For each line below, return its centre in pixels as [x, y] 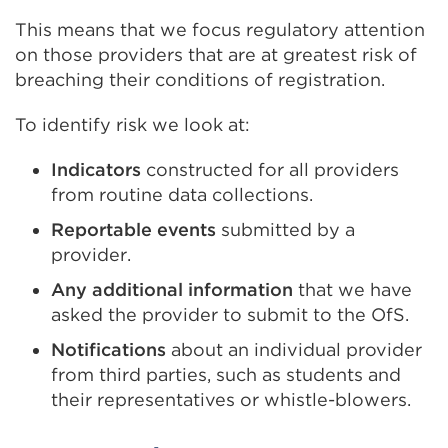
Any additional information [172, 289]
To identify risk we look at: [132, 124]
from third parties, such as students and [226, 374]
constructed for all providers [270, 169]
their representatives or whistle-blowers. [231, 399]
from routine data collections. [182, 194]
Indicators [96, 169]
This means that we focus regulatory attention [220, 29]
